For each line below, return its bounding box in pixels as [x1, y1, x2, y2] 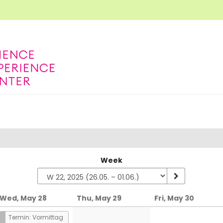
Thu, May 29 [77, 193, 122, 203]
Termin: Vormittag [8, 213, 63, 222]
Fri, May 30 [154, 193, 194, 203]
